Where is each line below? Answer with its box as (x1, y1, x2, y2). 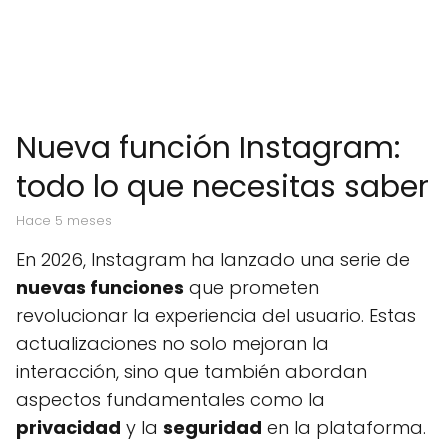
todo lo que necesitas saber (16, 166, 429, 208)
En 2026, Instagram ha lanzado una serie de (16, 247, 410, 272)
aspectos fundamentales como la (16, 387, 325, 412)
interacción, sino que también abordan (16, 359, 367, 384)
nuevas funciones (16, 275, 184, 300)
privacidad (16, 415, 121, 440)
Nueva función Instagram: (16, 127, 400, 169)
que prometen (184, 275, 319, 300)
